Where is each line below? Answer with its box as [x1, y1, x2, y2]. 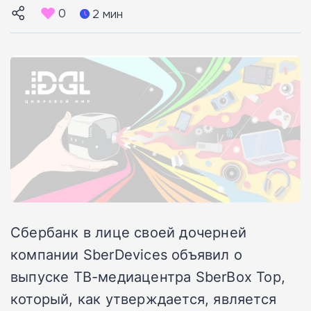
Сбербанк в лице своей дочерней [10, 221, 247, 242]
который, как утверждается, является [10, 288, 277, 308]
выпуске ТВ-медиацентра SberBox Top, [10, 266, 285, 286]
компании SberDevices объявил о [10, 244, 242, 264]
